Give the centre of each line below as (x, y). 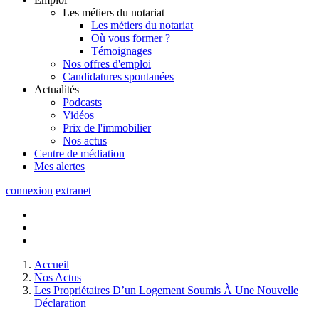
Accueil (52, 264)
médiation (103, 153)
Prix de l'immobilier (107, 127)
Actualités (57, 89)
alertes (70, 166)
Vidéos (78, 115)
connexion (29, 190)
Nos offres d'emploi (107, 63)
